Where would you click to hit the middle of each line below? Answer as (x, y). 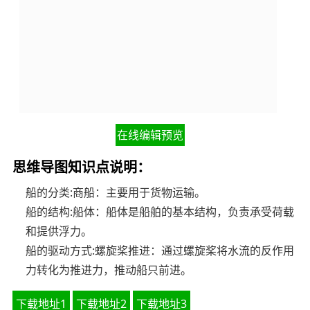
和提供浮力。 (59, 231)
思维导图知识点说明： (81, 167)
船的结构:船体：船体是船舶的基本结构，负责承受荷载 (160, 212)
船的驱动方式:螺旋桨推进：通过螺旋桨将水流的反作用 (160, 251)
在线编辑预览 (150, 135)
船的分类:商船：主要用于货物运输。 (116, 193)
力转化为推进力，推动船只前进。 (109, 270)
